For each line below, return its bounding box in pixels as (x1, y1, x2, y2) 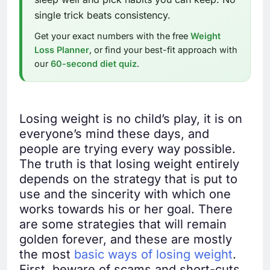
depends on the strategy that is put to (19, 172, 237, 187)
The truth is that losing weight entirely (19, 157, 239, 172)
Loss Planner (34, 45, 89, 55)
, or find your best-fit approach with (89, 45, 237, 55)
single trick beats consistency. (34, 9, 171, 22)
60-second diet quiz (51, 58, 137, 69)
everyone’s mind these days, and (19, 127, 209, 142)
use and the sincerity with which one (19, 187, 231, 202)
